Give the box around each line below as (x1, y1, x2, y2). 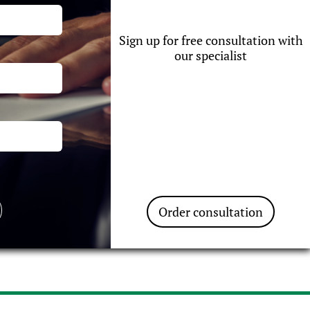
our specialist (174, 47, 248, 64)
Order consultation (158, 203, 264, 220)
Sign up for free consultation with (118, 32, 303, 48)
